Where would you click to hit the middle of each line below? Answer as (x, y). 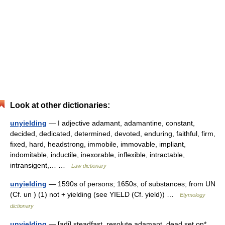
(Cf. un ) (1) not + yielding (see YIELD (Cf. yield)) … (95, 194)
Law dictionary (89, 166)
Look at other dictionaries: (60, 105)
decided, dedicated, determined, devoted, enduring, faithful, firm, (113, 134)
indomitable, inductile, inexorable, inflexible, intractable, (97, 155)
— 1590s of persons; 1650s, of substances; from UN (131, 184)
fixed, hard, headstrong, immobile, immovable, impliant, (98, 144)
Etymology (193, 195)
